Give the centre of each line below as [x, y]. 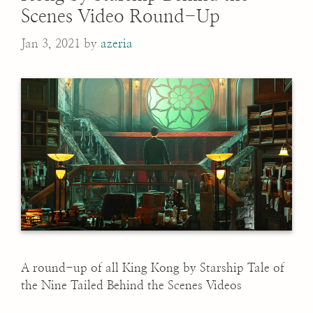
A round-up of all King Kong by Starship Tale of [153, 268]
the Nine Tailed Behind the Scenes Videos [131, 286]
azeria [117, 44]
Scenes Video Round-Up [121, 16]
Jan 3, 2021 [51, 44]
